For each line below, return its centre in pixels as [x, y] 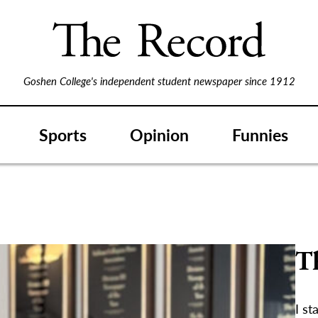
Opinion [159, 134]
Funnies [260, 134]
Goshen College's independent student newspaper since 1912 [159, 81]
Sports [63, 134]
